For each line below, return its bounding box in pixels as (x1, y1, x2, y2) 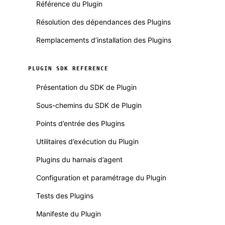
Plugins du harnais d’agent (36, 155, 123, 164)
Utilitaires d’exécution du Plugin (36, 137, 139, 146)
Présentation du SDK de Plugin (36, 83, 137, 91)
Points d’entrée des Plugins (36, 119, 125, 128)
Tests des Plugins (36, 191, 93, 200)
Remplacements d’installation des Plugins (36, 36, 171, 44)
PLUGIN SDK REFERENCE (28, 65, 108, 72)
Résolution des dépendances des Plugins (36, 18, 171, 26)
